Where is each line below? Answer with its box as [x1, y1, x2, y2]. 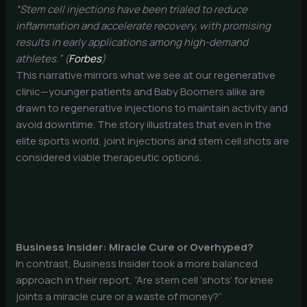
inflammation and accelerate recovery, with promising [16, 18, 271, 33]
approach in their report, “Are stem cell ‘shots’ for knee [16, 273, 274, 288]
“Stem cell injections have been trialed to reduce [16, 1, 248, 16]
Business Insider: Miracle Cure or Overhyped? [16, 240, 254, 255]
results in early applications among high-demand [16, 34, 249, 49]
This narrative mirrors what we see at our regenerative [16, 67, 276, 82]
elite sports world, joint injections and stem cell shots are [16, 133, 290, 148]
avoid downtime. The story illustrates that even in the [16, 116, 272, 132]
